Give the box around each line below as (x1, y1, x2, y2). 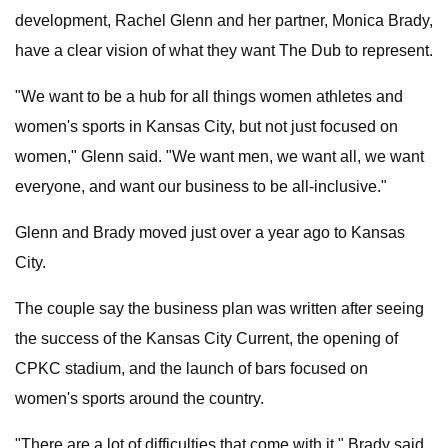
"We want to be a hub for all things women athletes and (15, 88, 403, 105)
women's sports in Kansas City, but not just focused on (15, 118, 398, 135)
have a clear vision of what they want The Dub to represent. (15, 42, 433, 59)
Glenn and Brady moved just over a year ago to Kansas (15, 224, 405, 241)
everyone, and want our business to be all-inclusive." (15, 178, 387, 195)
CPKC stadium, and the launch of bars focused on (15, 360, 368, 377)
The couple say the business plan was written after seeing (15, 300, 424, 317)
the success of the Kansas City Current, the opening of (15, 330, 398, 347)
